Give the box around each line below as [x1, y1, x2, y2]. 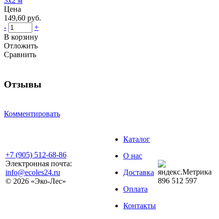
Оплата [123, 184, 148, 193]
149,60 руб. [4, 13, 41, 22]
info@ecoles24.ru [5, 168, 60, 176]
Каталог [123, 134, 150, 143]
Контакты [123, 201, 156, 210]
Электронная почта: [5, 159, 72, 168]
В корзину [4, 32, 38, 41]
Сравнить [4, 50, 36, 59]
